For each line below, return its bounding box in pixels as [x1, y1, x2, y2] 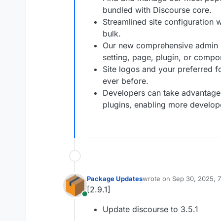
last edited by [142, 179, 183, 187]
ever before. [103, 76, 148, 86]
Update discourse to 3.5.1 [103, 204, 198, 215]
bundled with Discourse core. [103, 5, 212, 15]
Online [84, 194, 108, 205]
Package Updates [87, 175, 143, 183]
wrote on [143, 175, 172, 183]
